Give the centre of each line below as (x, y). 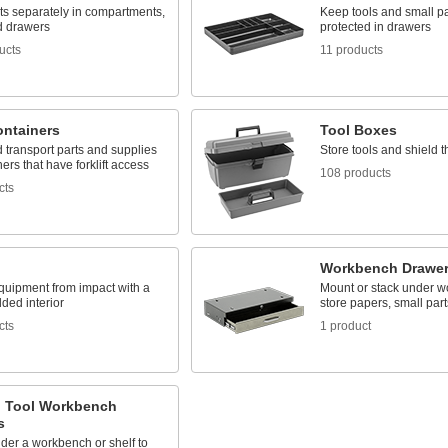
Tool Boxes (358, 130)
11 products (351, 50)
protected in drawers (375, 27)
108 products (355, 173)
